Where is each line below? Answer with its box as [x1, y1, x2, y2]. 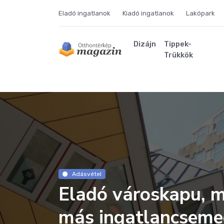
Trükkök [163, 50, 193, 59]
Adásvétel [71, 170, 101, 177]
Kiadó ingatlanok [122, 9, 174, 17]
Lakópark [186, 9, 215, 17]
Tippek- [163, 39, 191, 48]
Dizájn [133, 39, 156, 48]
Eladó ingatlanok [58, 9, 110, 17]
